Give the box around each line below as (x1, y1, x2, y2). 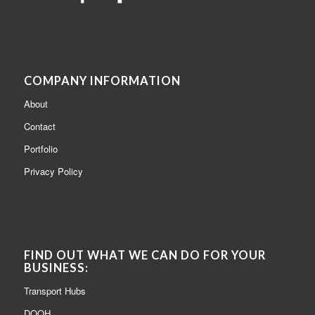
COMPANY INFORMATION (23, 74, 181, 89)
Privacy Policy (23, 165, 83, 179)
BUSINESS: (23, 261, 89, 276)
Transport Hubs (23, 284, 86, 298)
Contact (23, 120, 56, 134)
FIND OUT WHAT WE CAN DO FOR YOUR (23, 248, 266, 263)
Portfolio (23, 142, 58, 156)
